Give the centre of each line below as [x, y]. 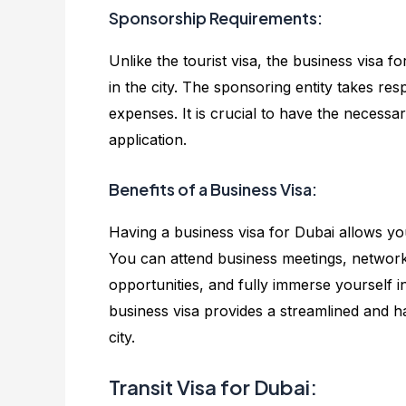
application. [148, 139]
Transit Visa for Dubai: [213, 387]
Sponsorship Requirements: [216, 17]
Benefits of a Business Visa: [213, 188]
